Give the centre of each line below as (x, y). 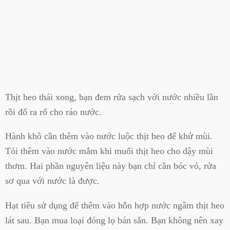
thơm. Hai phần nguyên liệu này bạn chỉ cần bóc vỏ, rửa (111, 166)
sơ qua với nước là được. (52, 181)
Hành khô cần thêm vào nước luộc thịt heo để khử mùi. (109, 136)
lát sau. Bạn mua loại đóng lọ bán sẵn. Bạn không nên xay (114, 220)
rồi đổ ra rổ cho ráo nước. (53, 112)
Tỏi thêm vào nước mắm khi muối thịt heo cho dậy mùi (109, 151)
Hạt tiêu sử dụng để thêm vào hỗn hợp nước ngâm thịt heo (115, 205)
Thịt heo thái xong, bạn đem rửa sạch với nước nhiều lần (112, 97)
